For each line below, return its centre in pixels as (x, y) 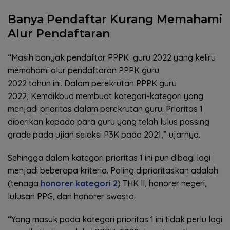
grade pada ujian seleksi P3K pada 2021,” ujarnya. (104, 134)
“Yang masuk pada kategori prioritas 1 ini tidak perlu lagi (115, 219)
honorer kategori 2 (79, 183)
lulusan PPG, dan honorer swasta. (72, 196)
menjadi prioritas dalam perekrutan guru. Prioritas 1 (105, 109)
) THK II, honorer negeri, (162, 183)
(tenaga (24, 183)
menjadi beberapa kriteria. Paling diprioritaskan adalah (113, 170)
